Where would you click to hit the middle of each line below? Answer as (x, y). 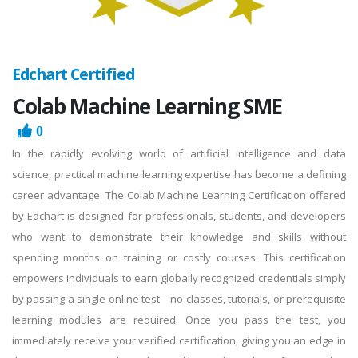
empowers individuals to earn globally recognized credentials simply (179, 278)
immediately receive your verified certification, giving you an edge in (179, 340)
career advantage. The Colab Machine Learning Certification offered (179, 195)
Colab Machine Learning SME (147, 106)
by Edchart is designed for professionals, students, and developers (179, 215)
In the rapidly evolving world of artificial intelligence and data (179, 153)
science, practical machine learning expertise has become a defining (179, 174)
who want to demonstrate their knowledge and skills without (179, 236)
